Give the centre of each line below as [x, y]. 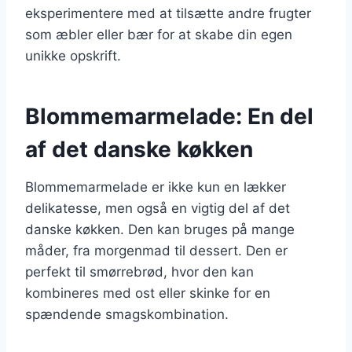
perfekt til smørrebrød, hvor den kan [139, 271]
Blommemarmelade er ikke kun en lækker [156, 187]
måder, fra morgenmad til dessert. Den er [156, 250]
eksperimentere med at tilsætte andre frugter [168, 13]
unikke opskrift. [73, 55]
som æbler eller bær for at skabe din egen [159, 34]
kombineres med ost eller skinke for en [148, 293]
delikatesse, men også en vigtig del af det [158, 208]
